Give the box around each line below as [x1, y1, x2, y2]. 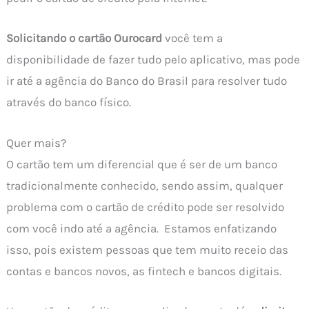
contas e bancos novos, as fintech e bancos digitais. [6, 263, 282, 278]
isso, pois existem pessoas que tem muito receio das [6, 242, 289, 257]
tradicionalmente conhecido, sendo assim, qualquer [6, 178, 283, 192]
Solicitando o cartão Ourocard [6, 31, 163, 46]
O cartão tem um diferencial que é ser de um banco [6, 157, 278, 171]
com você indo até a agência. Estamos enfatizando [6, 221, 277, 235]
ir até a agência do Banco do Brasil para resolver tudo [6, 74, 288, 88]
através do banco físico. [6, 95, 132, 110]
